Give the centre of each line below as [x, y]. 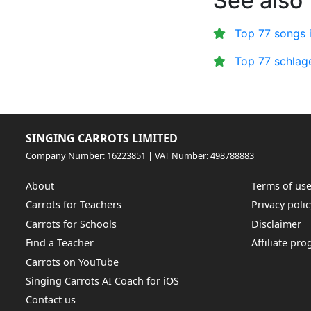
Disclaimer [277, 224]
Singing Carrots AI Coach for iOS [103, 281]
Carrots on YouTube [73, 262]
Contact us [51, 300]
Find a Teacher [60, 243]
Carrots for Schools [72, 224]
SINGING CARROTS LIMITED [102, 138]
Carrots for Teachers [74, 205]
